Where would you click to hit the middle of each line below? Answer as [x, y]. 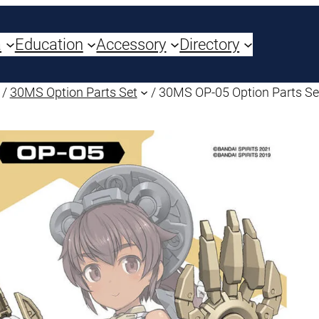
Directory [210, 44]
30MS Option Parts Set [73, 92]
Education [49, 44]
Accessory [131, 44]
